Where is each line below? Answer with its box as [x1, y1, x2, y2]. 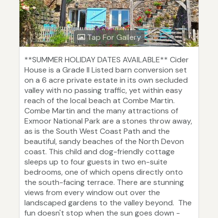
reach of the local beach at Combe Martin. [24, 95, 175, 106]
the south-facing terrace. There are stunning [24, 177, 184, 188]
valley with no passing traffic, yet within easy [24, 85, 182, 96]
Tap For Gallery [85, 32, 141, 43]
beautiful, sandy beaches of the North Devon [24, 136, 184, 147]
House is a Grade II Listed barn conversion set [24, 65, 187, 75]
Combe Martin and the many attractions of [24, 106, 178, 116]
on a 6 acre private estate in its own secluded [24, 75, 188, 86]
